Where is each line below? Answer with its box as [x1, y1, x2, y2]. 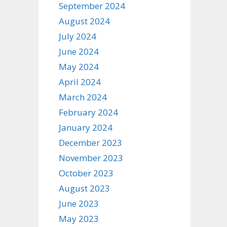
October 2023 [59, 167, 113, 179]
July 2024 [59, 30, 96, 42]
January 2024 [59, 122, 112, 133]
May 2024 [59, 61, 99, 72]
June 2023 [59, 198, 99, 209]
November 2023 [59, 152, 123, 164]
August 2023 [59, 182, 110, 194]
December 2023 [59, 137, 122, 148]
